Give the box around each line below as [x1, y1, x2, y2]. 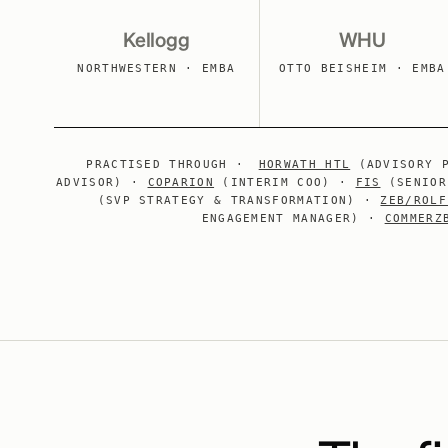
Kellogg [123, 31, 190, 51]
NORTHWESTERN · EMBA [77, 62, 236, 75]
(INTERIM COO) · [214, 176, 356, 189]
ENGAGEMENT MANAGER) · [201, 212, 385, 225]
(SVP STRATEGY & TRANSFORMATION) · [97, 194, 381, 207]
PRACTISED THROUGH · [86, 158, 245, 171]
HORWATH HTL [258, 158, 351, 171]
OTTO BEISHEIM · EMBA [279, 62, 446, 75]
